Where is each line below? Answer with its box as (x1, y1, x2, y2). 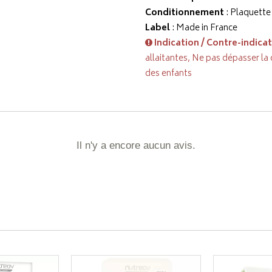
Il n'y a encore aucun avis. (76, 140, 195, 151)
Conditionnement (145, 5, 224, 21)
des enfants (145, 66, 192, 81)
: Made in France (170, 21, 237, 36)
